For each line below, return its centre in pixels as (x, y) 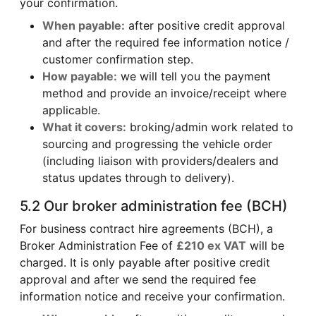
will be (265, 245)
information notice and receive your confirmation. (152, 296)
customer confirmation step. (118, 59)
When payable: (84, 25)
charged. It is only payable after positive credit (145, 262)
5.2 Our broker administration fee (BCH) (154, 206)
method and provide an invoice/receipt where (164, 93)
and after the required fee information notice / (166, 42)
